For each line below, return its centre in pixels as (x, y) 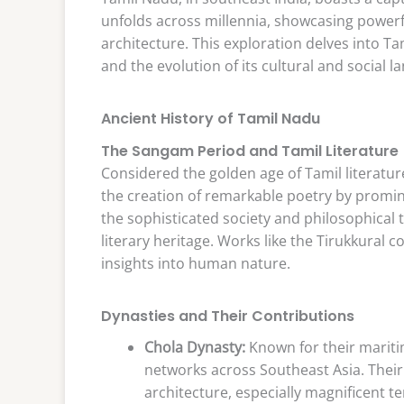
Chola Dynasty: (195, 347)
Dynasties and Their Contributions (228, 316)
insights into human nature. (196, 263)
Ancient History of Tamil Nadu (211, 118)
